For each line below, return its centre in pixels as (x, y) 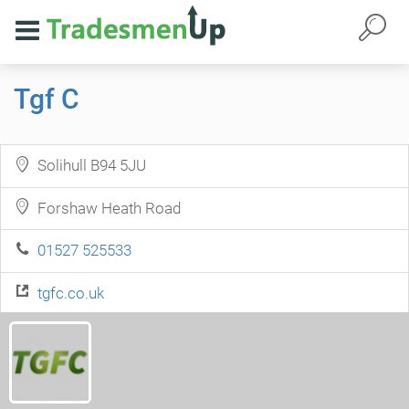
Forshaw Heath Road (105, 208)
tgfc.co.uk (71, 293)
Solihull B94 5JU (88, 165)
